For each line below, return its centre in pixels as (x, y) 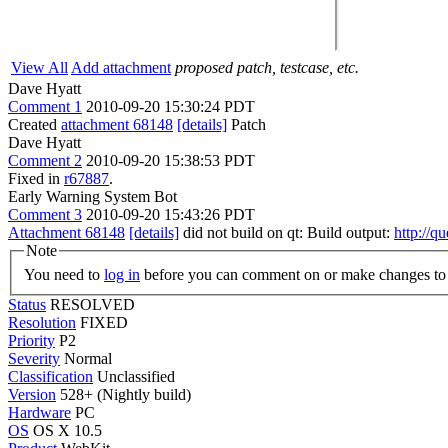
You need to (64, 274)
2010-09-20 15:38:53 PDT (170, 160)
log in (122, 274)
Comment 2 (45, 160)
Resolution (42, 322)
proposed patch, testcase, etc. (267, 67)
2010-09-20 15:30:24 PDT (170, 106)
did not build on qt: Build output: (286, 232)
